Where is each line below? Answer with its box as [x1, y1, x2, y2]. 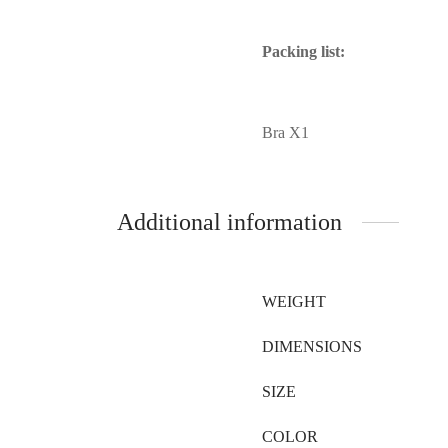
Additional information [117, 208, 342, 235]
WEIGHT [262, 292, 326, 310]
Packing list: [262, 42, 345, 60]
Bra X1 [262, 123, 309, 141]
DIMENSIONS [262, 337, 362, 355]
